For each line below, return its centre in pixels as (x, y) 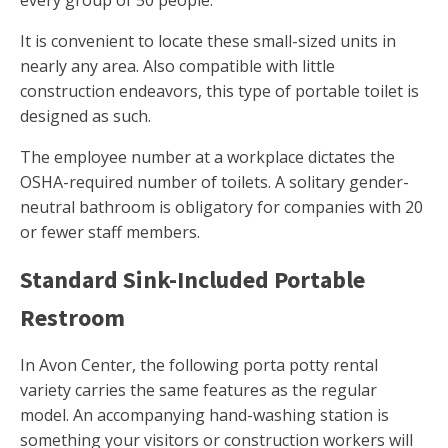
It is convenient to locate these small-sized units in (208, 41)
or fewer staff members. (110, 232)
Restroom (72, 318)
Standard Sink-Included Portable (192, 280)
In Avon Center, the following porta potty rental (199, 365)
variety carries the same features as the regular (198, 390)
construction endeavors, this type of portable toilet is (219, 91)
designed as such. (85, 116)
